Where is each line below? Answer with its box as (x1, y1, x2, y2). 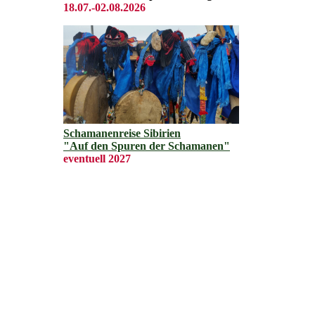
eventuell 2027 (63, 153, 131, 165)
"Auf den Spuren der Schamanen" (63, 140, 230, 153)
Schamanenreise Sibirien (63, 127, 181, 140)
